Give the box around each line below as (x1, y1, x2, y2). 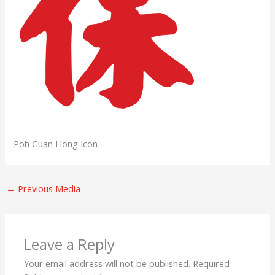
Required (193, 257, 230, 269)
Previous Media (15, 182, 80, 195)
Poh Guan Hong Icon (14, 137, 98, 150)
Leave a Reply (24, 234, 115, 254)
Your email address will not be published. (24, 257, 191, 269)
